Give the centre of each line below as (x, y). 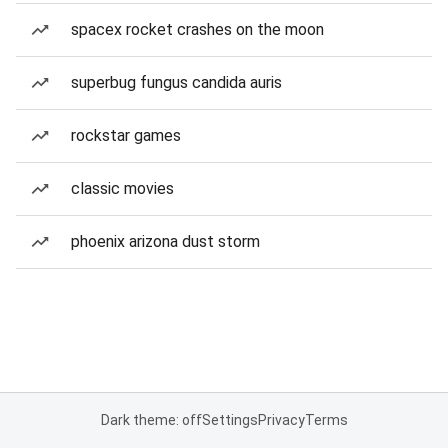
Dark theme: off (151, 420)
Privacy (281, 420)
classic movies (122, 188)
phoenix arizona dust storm (165, 241)
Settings (229, 420)
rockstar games (126, 135)
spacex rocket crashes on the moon (197, 29)
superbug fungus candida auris (176, 82)
